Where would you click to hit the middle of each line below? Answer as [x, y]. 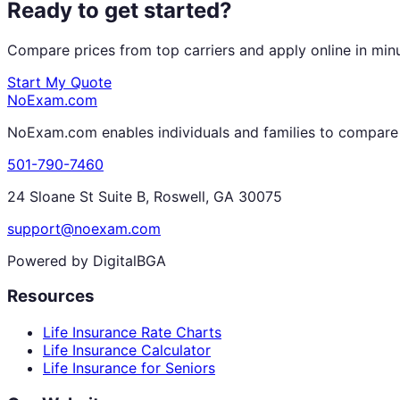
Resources [51, 296]
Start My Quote [59, 82]
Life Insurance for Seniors [129, 368]
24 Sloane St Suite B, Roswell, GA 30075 [145, 196]
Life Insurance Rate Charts [132, 333]
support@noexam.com [84, 228]
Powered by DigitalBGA [87, 260]
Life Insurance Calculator [127, 350]
